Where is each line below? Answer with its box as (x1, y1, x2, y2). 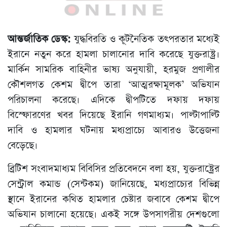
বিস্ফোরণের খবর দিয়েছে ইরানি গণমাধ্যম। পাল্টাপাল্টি (8, 108, 219, 123)
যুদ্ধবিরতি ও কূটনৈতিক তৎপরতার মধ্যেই (73, 32, 220, 47)
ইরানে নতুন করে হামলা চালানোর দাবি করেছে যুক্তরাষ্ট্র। (8, 48, 219, 62)
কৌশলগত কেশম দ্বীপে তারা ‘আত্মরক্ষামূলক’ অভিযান (8, 78, 219, 92)
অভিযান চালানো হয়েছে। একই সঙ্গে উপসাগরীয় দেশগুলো (8, 208, 219, 222)
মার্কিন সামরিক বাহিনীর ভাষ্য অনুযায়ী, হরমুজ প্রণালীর (8, 63, 219, 77)
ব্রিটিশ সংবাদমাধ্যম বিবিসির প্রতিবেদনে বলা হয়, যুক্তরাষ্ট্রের (8, 162, 219, 176)
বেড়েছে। (8, 139, 37, 153)
